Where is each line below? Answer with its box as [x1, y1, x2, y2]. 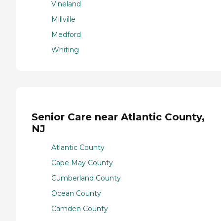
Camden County [51, 204, 108, 214]
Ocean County [51, 189, 101, 198]
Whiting [51, 45, 79, 54]
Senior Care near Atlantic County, [32, 110, 205, 123]
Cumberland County [51, 174, 121, 183]
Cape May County [51, 158, 113, 168]
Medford [51, 30, 81, 39]
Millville [51, 14, 75, 24]
